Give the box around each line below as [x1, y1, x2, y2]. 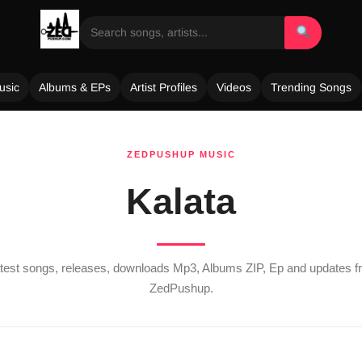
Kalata [126, 181, 236, 222]
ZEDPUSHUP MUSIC [126, 149, 236, 159]
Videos [217, 81, 251, 94]
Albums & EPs [39, 81, 111, 94]
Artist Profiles [130, 81, 197, 94]
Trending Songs [271, 81, 351, 94]
